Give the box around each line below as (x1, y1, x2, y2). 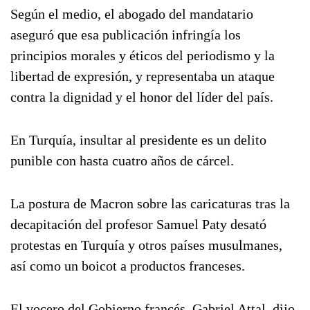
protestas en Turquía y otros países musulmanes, (10, 237, 282, 253)
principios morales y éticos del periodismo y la (10, 48, 275, 63)
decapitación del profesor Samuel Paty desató (10, 217, 266, 232)
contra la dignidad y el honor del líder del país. (10, 89, 273, 104)
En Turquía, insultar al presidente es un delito (10, 132, 266, 147)
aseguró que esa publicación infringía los (10, 27, 241, 42)
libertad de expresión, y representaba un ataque (10, 69, 275, 84)
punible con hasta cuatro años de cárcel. (10, 153, 234, 168)
